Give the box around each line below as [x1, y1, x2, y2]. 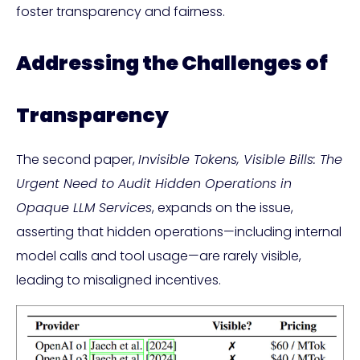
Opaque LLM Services [16, 198, 152, 217]
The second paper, [16, 149, 138, 169]
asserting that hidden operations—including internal [16, 222, 342, 241]
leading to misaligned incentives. [16, 270, 221, 289]
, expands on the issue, [152, 198, 293, 217]
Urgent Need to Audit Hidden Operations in [16, 174, 292, 193]
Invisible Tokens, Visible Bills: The [138, 149, 342, 169]
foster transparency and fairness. [16, 2, 225, 21]
